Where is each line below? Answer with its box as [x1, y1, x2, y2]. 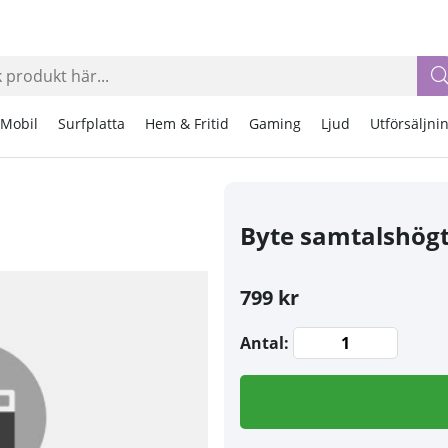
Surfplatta [57, 114, 125, 134]
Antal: [240, 331, 289, 354]
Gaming [248, 114, 301, 134]
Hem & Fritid [144, 114, 229, 134]
